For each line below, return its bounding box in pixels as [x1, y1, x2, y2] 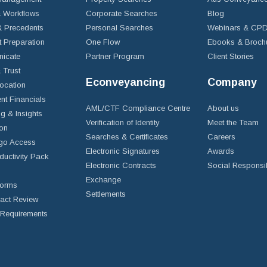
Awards [207, 147, 234, 156]
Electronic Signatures [86, 147, 160, 156]
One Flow [86, 38, 120, 46]
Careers [207, 132, 235, 141]
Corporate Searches [86, 9, 157, 18]
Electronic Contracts [86, 161, 156, 170]
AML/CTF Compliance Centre [86, 104, 190, 113]
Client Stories [207, 52, 254, 61]
